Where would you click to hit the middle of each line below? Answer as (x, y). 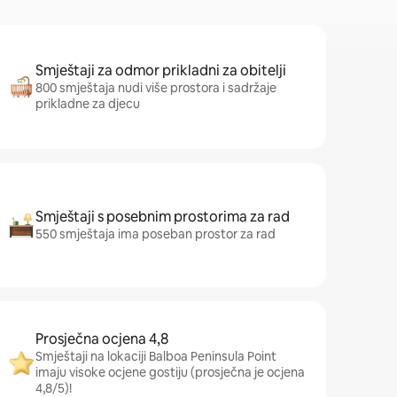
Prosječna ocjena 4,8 (102, 339)
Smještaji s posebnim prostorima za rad (163, 217)
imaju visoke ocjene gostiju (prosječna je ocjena (170, 372)
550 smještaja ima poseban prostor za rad (156, 234)
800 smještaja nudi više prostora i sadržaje (156, 88)
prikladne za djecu (88, 104)
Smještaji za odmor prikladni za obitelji (161, 70)
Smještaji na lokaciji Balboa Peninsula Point (156, 356)
